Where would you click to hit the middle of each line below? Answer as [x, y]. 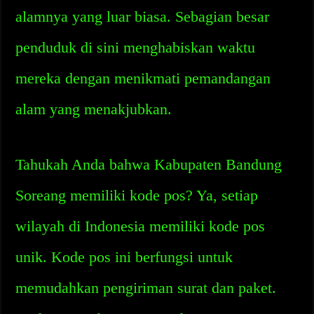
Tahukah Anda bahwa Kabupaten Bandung [149, 164]
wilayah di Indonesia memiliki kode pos [141, 226]
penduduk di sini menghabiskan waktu [136, 47]
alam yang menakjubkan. [94, 109]
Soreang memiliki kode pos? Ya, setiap [137, 195]
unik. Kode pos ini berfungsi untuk [124, 257]
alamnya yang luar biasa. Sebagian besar [143, 16]
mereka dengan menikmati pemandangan [143, 78]
